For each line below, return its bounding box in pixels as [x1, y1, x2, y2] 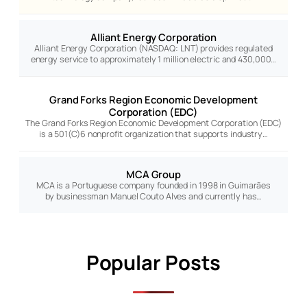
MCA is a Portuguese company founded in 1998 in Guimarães [36, 180, 271, 192]
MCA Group [125, 167, 182, 182]
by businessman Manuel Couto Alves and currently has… [45, 191, 262, 203]
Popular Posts [86, 248, 221, 276]
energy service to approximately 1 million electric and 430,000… [30, 53, 277, 66]
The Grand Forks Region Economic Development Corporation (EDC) [25, 117, 282, 130]
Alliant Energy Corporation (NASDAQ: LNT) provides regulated [34, 42, 273, 55]
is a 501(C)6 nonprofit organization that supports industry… [38, 128, 269, 140]
